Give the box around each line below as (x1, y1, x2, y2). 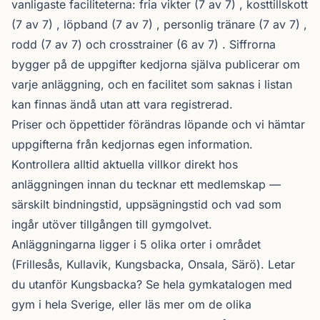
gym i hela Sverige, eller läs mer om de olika (11, 297, 251, 311)
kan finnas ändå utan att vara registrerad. (11, 97, 233, 111)
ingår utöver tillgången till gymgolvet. (11, 217, 212, 231)
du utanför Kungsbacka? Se (11, 277, 163, 291)
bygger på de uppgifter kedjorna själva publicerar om (11, 57, 300, 71)
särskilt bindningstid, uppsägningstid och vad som (11, 197, 281, 211)
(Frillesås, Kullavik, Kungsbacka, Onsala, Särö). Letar (11, 257, 295, 271)
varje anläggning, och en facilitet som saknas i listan (11, 77, 292, 91)
